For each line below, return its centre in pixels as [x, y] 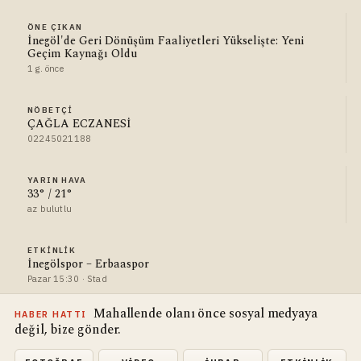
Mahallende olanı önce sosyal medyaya [205, 313]
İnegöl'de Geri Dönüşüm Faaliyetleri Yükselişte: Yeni [165, 40]
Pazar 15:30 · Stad [67, 278]
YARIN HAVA [56, 180]
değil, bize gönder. [68, 329]
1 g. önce [45, 68]
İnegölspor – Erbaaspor [88, 263]
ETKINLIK [52, 250]
